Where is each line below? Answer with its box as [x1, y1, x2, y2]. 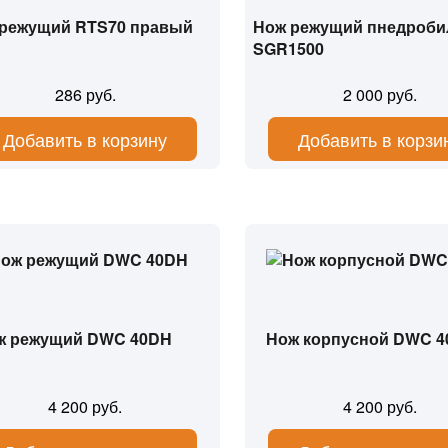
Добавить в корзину [3, 126, 168, 152]
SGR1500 [253, 37, 324, 60]
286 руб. [54, 83, 116, 106]
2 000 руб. [342, 83, 417, 106]
